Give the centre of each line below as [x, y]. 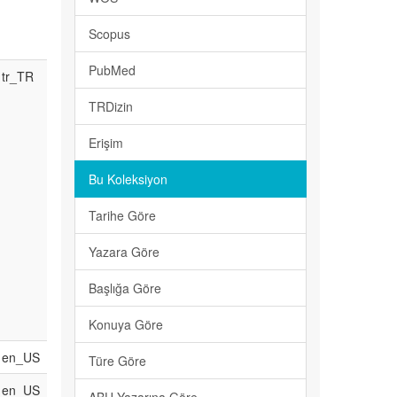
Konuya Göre [125, 325]
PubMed [112, 70]
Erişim [105, 143]
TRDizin [110, 107]
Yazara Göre [124, 252]
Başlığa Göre [125, 288]
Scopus [109, 34]
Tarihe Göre [122, 216]
